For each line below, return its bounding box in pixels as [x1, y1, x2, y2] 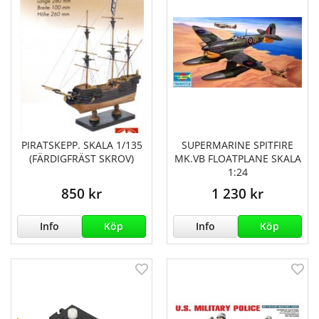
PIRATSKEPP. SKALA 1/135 [21, 137, 142, 152]
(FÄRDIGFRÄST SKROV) [29, 151, 134, 165]
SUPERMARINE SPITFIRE [182, 137, 293, 152]
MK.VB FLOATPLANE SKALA [174, 151, 301, 165]
